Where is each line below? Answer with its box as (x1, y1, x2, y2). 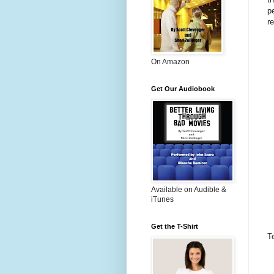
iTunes (151, 195, 174, 204)
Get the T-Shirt (151, 223, 198, 230)
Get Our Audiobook (151, 85, 215, 92)
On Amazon (151, 57, 190, 66)
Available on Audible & (151, 185, 226, 194)
